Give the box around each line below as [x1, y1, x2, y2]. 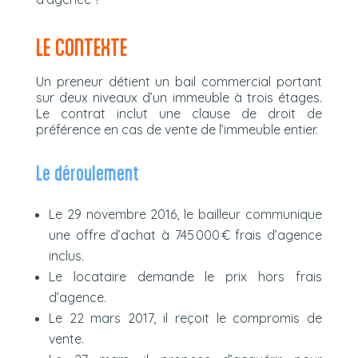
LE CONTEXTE [35, 33, 127, 60]
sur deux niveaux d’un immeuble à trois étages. [35, 89, 323, 105]
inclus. [48, 247, 84, 264]
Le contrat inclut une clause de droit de [35, 105, 323, 121]
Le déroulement [35, 161, 139, 184]
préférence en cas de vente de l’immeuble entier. [35, 121, 318, 137]
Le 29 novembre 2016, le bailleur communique [48, 205, 323, 222]
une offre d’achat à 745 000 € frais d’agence [48, 226, 323, 243]
